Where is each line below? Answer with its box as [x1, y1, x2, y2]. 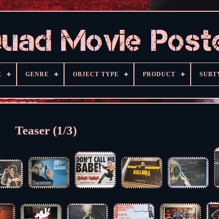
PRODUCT [142, 71, 175, 78]
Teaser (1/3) [15, 123, 77, 137]
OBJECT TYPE [72, 71, 119, 78]
